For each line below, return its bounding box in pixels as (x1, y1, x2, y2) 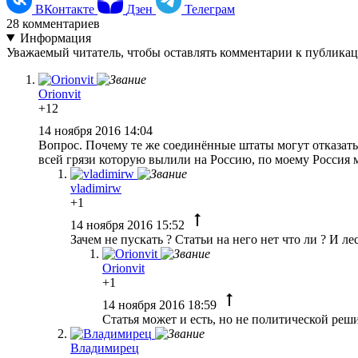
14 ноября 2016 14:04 (38, 123, 156, 137)
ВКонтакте (35, 2, 94, 16)
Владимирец (70, 340, 139, 355)
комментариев (19, 16, 100, 30)
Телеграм (185, 2, 235, 16)
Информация (19, 30, 91, 45)
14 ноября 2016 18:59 (102, 297, 220, 312)
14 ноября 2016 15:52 (70, 217, 188, 232)
